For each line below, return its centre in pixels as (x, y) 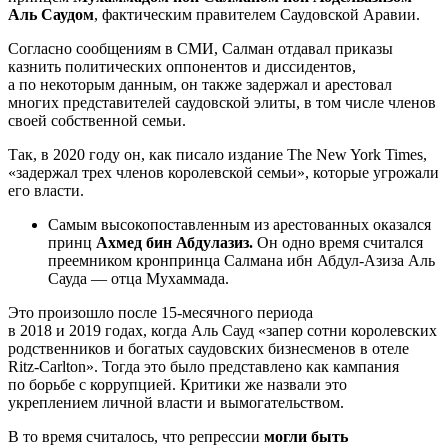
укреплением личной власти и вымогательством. (176, 403)
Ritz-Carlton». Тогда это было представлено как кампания (203, 367)
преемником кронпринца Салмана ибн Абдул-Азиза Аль (241, 261)
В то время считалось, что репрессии (136, 437)
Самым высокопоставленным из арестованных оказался (239, 225)
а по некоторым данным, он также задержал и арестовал (200, 85)
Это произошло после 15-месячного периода (160, 313)
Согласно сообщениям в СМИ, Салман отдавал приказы (200, 49)
